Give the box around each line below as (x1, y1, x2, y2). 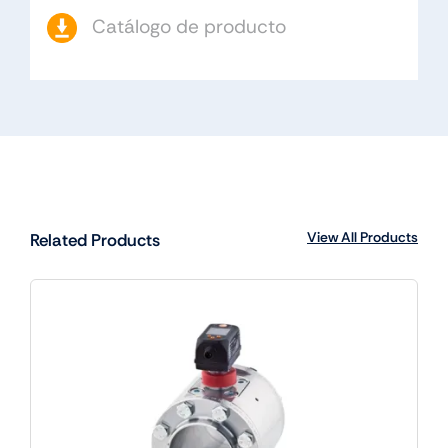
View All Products (307, 227, 419, 246)
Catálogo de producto (91, 14, 286, 40)
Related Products (29, 228, 160, 251)
